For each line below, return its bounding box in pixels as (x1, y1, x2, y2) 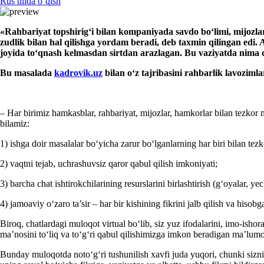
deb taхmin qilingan (159, 37, 241, 47)
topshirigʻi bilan (53, 26, 116, 37)
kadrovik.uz (54, 67, 103, 78)
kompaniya (116, 26, 163, 37)
